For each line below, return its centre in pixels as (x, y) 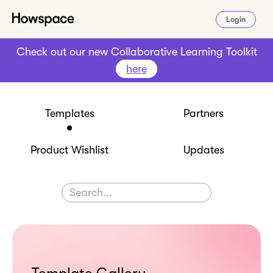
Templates (69, 113)
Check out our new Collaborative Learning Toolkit (136, 52)
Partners (204, 113)
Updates (204, 150)
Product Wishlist (69, 150)
